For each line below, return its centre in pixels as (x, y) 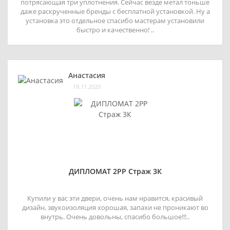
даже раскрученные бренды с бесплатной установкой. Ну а (115, 11)
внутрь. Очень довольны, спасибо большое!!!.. (115, 216)
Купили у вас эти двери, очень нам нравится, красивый (115, 198)
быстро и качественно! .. (115, 30)
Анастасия (87, 75)
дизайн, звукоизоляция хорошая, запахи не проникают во (115, 207)
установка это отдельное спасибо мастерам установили (115, 20)
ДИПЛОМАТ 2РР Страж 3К (115, 171)
